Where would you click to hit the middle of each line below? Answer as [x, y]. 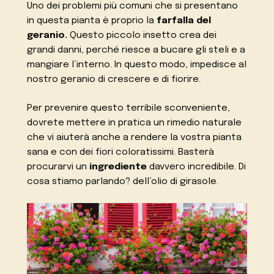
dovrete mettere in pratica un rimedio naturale [135, 123]
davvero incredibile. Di [197, 167]
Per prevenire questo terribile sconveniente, [129, 109]
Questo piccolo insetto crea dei [142, 36]
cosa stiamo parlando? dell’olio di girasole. [123, 182]
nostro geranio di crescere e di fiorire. [114, 80]
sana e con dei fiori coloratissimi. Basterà [121, 153]
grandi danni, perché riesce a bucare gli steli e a [136, 50]
